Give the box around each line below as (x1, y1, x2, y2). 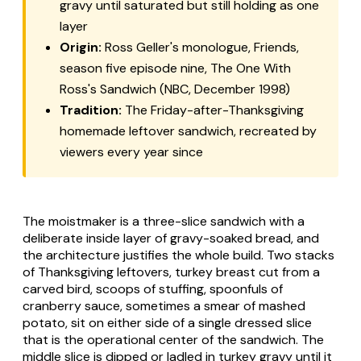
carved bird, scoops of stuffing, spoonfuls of (23, 280, 283, 297)
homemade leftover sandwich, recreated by (60, 122, 317, 139)
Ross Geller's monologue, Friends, (102, 38, 299, 56)
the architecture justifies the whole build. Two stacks (23, 246, 334, 263)
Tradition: (60, 101, 122, 118)
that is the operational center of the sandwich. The (23, 330, 324, 348)
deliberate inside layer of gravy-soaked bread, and (23, 229, 319, 247)
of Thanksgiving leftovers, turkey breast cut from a (23, 263, 320, 280)
